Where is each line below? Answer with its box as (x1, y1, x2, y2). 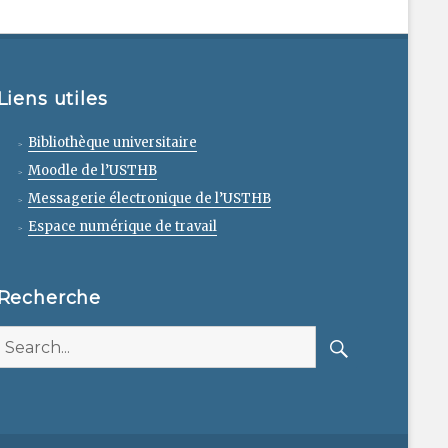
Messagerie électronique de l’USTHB (27, 190, 271, 208)
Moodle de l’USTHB (27, 162, 157, 180)
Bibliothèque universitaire (27, 134, 197, 152)
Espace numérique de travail (27, 218, 217, 236)
